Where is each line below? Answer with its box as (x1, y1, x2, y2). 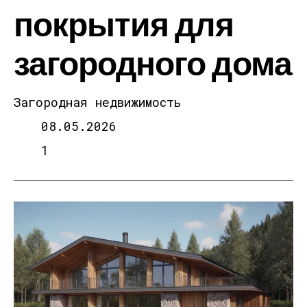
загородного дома (14, 42, 292, 82)
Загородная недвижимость (14, 93, 181, 110)
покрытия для (14, 3, 234, 43)
